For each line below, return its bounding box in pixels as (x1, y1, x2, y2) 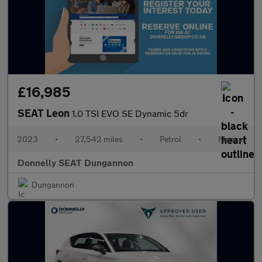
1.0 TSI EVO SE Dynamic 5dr (72, 108, 188, 119)
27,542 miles (75, 134, 123, 144)
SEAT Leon (18, 106, 72, 119)
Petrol (160, 134, 181, 144)
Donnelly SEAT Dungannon (18, 157, 133, 168)
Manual (218, 134, 245, 144)
